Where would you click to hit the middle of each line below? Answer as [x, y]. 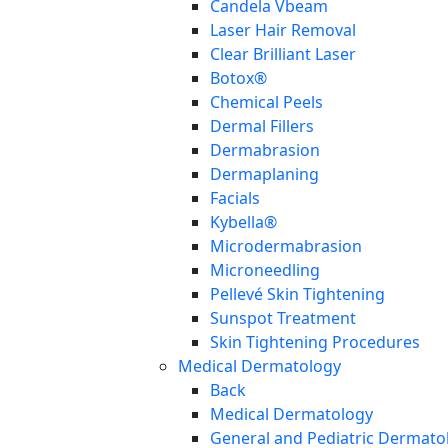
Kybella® [243, 222]
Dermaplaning [264, 174]
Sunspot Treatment [283, 318]
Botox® [238, 78]
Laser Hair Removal [283, 30]
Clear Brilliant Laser [283, 54]
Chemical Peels [266, 102]
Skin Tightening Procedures [315, 342]
